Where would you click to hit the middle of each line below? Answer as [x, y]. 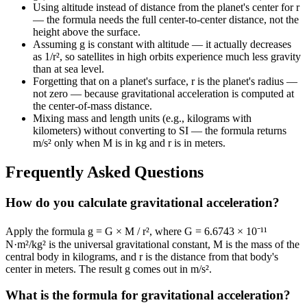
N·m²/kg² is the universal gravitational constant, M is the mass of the [152, 244]
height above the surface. [87, 32]
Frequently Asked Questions [105, 172]
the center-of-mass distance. [93, 106]
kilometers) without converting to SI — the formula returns [160, 130]
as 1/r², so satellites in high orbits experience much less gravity [167, 56]
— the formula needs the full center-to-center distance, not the [166, 19]
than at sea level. [69, 69]
